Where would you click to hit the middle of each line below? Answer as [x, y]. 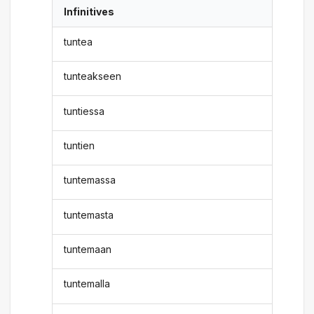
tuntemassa [90, 180]
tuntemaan [88, 249]
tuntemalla [87, 284]
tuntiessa [84, 111]
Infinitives [89, 12]
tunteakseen [93, 76]
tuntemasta [89, 214]
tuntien [80, 145]
